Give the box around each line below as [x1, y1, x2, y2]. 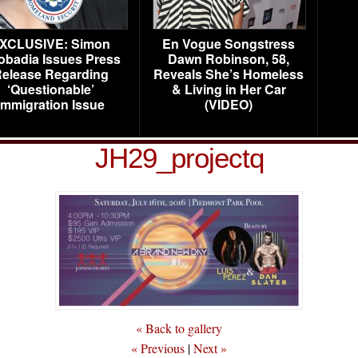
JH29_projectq [94, 142, 264, 173]
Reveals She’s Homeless [153, 65, 304, 83]
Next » [193, 340, 227, 356]
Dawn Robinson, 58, [168, 50, 289, 68]
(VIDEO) [205, 95, 253, 113]
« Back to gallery [136, 320, 222, 336]
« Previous [131, 340, 185, 356]
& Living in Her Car [171, 80, 286, 98]
